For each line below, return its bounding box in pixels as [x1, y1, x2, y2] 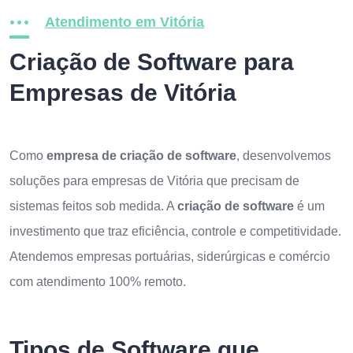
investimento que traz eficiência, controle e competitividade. [9, 225, 341, 238]
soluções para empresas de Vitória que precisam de [9, 174, 299, 188]
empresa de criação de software [46, 149, 236, 162]
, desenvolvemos [236, 149, 331, 162]
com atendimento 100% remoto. [9, 275, 186, 288]
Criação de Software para [9, 49, 294, 75]
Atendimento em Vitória [45, 14, 204, 30]
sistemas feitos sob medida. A [9, 199, 177, 213]
